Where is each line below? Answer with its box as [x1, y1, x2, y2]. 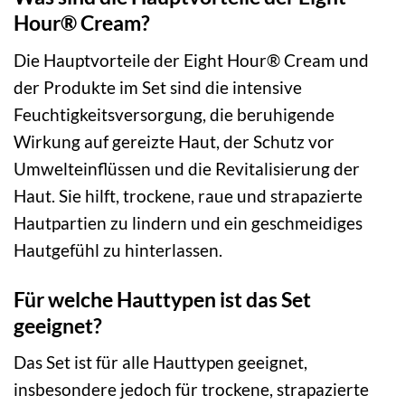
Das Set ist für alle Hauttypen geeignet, [14, 352, 307, 373]
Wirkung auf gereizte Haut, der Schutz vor [14, 130, 334, 152]
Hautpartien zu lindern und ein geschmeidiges [14, 212, 363, 233]
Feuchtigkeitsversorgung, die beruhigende [14, 103, 334, 125]
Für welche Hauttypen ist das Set [14, 286, 311, 312]
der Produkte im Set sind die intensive [14, 76, 302, 98]
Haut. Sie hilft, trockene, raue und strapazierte [14, 184, 363, 206]
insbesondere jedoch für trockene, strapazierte [14, 379, 369, 400]
